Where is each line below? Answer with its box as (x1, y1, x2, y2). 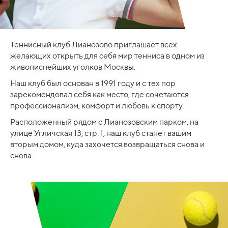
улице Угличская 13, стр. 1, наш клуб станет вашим (10, 128, 191, 138)
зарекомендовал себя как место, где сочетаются (10, 90, 189, 100)
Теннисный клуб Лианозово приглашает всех (10, 40, 177, 50)
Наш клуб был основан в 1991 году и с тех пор (10, 78, 176, 89)
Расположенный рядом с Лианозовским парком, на (10, 117, 198, 127)
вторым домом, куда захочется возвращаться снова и (10, 139, 205, 150)
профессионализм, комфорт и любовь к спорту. (10, 101, 184, 111)
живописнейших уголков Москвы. (10, 62, 135, 72)
